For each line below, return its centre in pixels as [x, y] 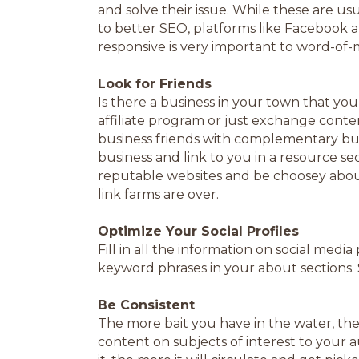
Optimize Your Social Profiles [198, 231]
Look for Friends [155, 84]
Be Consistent [146, 305]
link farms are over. [158, 194]
